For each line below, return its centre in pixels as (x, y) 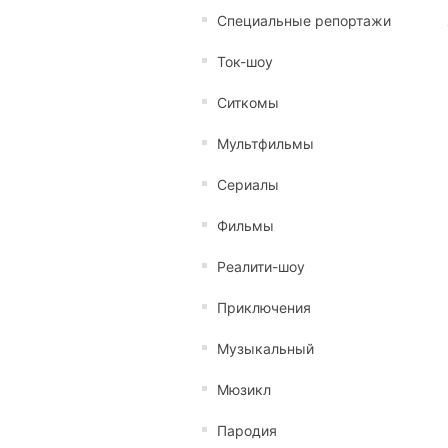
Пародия (247, 430)
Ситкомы (248, 102)
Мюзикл (244, 389)
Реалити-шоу (261, 266)
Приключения (264, 307)
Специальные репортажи (304, 20)
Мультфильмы (265, 143)
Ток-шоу (245, 61)
